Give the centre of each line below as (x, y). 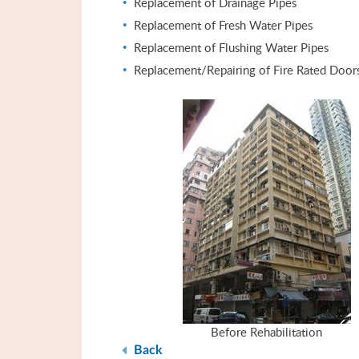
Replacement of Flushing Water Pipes (231, 47)
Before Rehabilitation (266, 332)
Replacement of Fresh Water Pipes (223, 25)
